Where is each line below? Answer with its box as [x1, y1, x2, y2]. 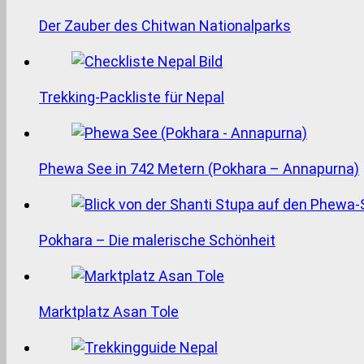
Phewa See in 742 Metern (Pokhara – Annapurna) [39, 159, 359, 177]
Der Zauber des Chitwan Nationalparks [39, 16, 291, 34]
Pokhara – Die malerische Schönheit [39, 231, 275, 249]
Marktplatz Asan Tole [39, 302, 179, 320]
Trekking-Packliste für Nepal [39, 88, 224, 106]
